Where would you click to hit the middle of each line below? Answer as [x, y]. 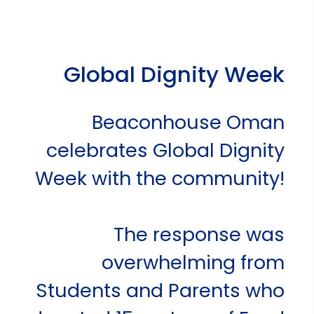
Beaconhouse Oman [188, 122]
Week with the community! [159, 178]
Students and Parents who [160, 290]
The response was [199, 234]
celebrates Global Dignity [165, 150]
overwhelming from [193, 262]
